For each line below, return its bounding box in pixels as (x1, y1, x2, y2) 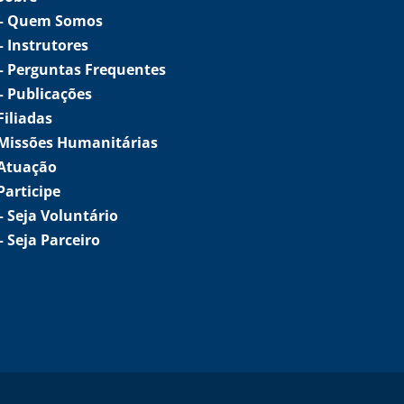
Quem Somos (7, 10, 103, 31)
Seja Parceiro (7, 229, 100, 250)
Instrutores (7, 34, 88, 55)
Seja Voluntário (7, 205, 118, 225)
